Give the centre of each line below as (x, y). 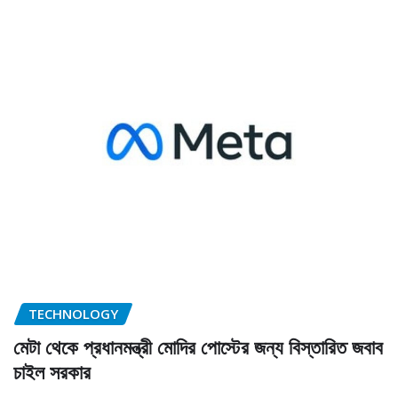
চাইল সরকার (52, 371)
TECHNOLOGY (73, 314)
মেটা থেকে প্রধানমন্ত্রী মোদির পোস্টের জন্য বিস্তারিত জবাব (198, 346)
